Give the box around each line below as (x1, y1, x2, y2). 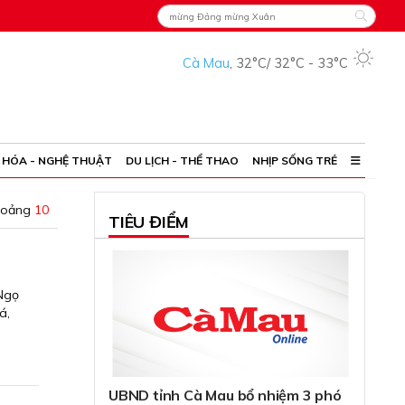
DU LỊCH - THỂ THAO (126, 154, 239, 167)
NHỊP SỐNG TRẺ (252, 154, 337, 167)
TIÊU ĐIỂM (108, 212, 190, 232)
